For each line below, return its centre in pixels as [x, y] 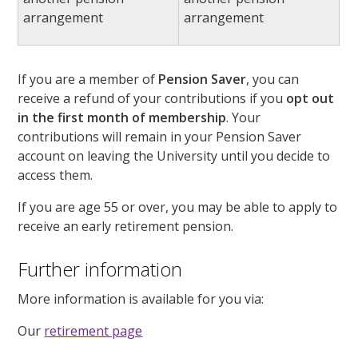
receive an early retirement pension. [127, 227]
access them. [56, 175]
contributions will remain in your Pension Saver [160, 137]
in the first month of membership [122, 118]
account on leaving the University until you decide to [174, 156]
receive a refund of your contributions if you [152, 99]
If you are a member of [88, 80]
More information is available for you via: [141, 299]
